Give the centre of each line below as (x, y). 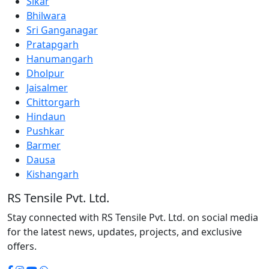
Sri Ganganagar (62, 30)
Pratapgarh (53, 45)
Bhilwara (46, 16)
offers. (22, 246)
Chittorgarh (53, 102)
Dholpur (45, 74)
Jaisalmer (47, 88)
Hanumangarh (60, 59)
